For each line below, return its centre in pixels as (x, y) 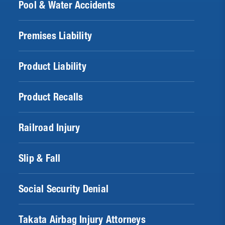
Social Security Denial (64, 189)
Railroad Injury (49, 128)
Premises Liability (55, 36)
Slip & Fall (40, 158)
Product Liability (52, 67)
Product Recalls (51, 97)
